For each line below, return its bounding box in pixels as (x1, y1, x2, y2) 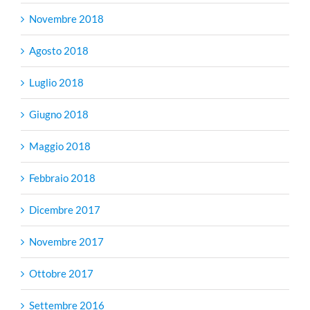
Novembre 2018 (29, 12, 104, 26)
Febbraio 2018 (29, 172, 95, 185)
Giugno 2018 (29, 108, 89, 121)
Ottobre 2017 (29, 267, 93, 280)
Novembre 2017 (29, 235, 104, 248)
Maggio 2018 (29, 140, 91, 153)
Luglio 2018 (29, 76, 84, 89)
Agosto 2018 (29, 44, 89, 57)
